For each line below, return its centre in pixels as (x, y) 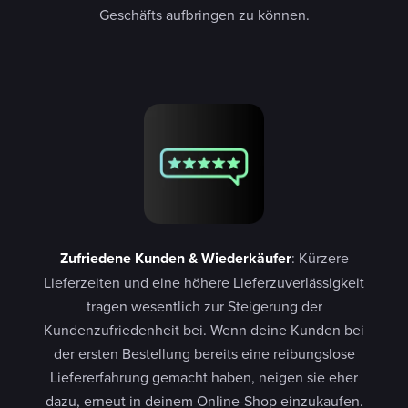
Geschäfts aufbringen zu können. (204, 15)
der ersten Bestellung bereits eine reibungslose (204, 353)
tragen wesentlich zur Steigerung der (204, 306)
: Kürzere (320, 257)
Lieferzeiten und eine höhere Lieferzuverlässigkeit (204, 282)
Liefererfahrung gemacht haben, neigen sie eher (204, 377)
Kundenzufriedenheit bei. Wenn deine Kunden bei (204, 329)
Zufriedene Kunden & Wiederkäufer (175, 258)
